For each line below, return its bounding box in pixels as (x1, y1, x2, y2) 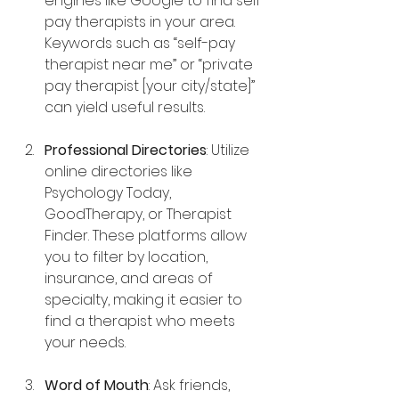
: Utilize (207, 140, 253, 160)
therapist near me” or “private (45, 54, 256, 75)
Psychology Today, (45, 183, 175, 203)
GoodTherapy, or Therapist (45, 204, 235, 224)
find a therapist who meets (45, 311, 239, 331)
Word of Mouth (45, 375, 149, 395)
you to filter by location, (45, 247, 211, 267)
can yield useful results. (45, 97, 205, 118)
